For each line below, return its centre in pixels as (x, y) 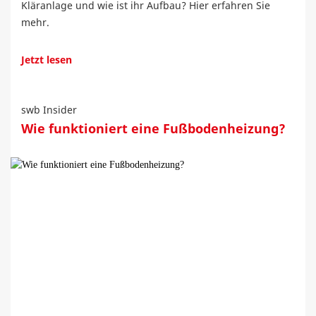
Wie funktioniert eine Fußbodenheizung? (153, 128)
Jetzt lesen (47, 60)
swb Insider (49, 110)
